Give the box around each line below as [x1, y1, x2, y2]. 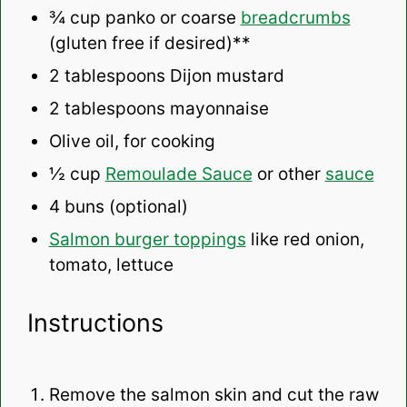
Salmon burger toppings [48, 228, 246, 250]
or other [252, 163, 325, 184]
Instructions [26, 307, 164, 338]
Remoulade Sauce [104, 163, 253, 184]
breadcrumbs [240, 6, 351, 28]
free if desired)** [106, 32, 251, 54]
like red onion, [245, 228, 364, 250]
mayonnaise [164, 97, 269, 119]
